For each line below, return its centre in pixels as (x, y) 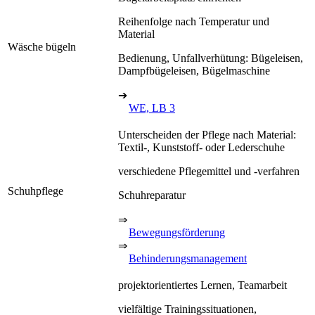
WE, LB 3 (152, 108)
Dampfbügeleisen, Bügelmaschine (194, 70)
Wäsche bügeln (42, 46)
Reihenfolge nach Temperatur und (194, 21)
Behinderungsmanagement (188, 258)
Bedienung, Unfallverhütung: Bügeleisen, (211, 58)
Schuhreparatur (152, 195)
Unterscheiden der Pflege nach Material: (207, 134)
